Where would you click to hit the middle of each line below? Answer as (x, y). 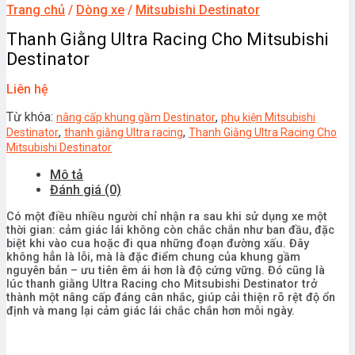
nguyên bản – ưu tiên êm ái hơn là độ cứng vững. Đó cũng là (166, 270)
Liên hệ (27, 89)
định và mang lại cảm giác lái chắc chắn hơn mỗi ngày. (151, 311)
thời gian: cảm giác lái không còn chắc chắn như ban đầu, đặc (170, 230)
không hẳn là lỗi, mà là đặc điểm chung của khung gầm (153, 257)
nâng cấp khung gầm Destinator (136, 117)
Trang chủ (36, 10)
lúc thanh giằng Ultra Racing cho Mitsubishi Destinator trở (162, 284)
